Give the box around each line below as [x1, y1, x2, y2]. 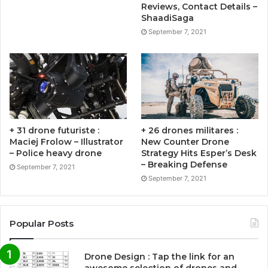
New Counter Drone [141, 136, 230, 147]
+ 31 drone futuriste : [10, 124, 99, 136]
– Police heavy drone [10, 147, 102, 159]
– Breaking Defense [141, 159, 228, 170]
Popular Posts [10, 217, 74, 229]
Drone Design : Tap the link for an [84, 251, 234, 262]
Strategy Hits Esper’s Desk [141, 147, 257, 159]
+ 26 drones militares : [141, 124, 239, 136]
